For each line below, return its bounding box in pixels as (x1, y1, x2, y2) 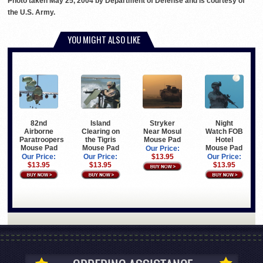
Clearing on (81, 127, 120, 136)
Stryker (150, 119, 176, 128)
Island (90, 119, 111, 128)
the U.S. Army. (8, 8, 55, 16)
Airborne (24, 127, 54, 136)
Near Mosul (143, 127, 182, 136)
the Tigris (85, 136, 116, 144)
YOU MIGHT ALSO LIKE (68, 32, 140, 46)
